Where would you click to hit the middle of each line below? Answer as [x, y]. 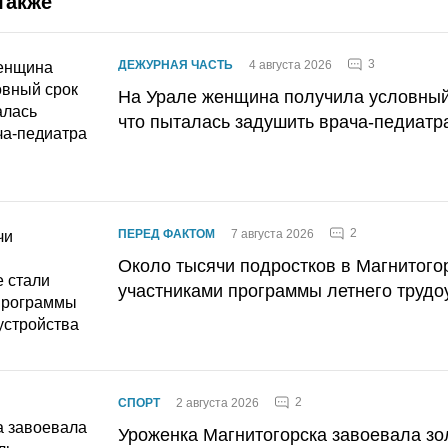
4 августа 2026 [290, 64]
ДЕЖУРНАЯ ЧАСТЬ [175, 64]
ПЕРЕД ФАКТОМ [166, 233]
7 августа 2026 [272, 233]
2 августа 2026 [217, 402]
